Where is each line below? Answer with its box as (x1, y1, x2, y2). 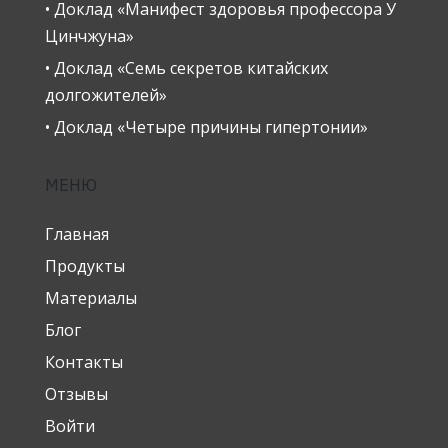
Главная (45, 223, 109, 246)
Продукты (45, 255, 125, 278)
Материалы (45, 287, 137, 310)
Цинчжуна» (45, 25, 134, 48)
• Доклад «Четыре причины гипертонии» (45, 116, 368, 139)
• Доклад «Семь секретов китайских (45, 57, 328, 80)
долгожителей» (45, 84, 167, 107)
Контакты (45, 351, 123, 374)
